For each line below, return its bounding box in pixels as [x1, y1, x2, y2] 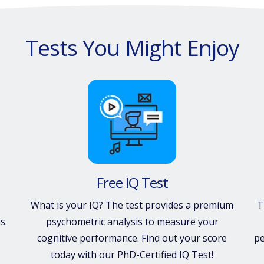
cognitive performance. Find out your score [37, 231, 227, 245]
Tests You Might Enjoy [25, 32, 239, 62]
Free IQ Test [96, 172, 168, 192]
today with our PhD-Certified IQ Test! [51, 247, 213, 261]
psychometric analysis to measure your [45, 214, 219, 228]
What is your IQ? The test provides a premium [31, 198, 233, 212]
